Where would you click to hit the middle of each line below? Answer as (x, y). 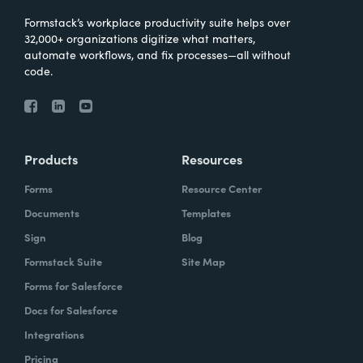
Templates (206, 212)
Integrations (54, 334)
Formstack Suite (63, 261)
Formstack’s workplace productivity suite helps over (157, 21)
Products (51, 158)
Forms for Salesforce (73, 285)
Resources (212, 158)
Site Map (203, 261)
